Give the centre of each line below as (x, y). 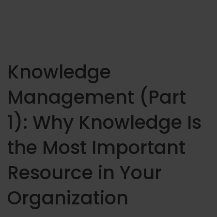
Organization (68, 198)
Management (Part (97, 97)
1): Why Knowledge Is (104, 122)
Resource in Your (85, 173)
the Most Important (96, 147)
